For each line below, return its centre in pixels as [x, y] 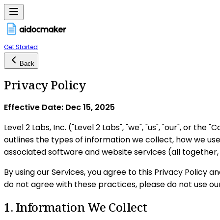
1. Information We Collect [76, 207]
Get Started [21, 47]
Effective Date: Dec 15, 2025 [59, 108]
